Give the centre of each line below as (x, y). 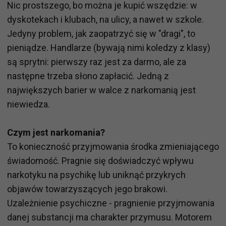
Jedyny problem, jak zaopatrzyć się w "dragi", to (101, 33)
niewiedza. (30, 104)
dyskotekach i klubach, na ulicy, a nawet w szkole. (105, 19)
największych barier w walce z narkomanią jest (101, 90)
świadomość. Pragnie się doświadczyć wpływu (100, 160)
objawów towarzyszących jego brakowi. (87, 189)
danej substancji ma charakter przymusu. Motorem (109, 217)
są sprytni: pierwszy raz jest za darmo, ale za (97, 62)
